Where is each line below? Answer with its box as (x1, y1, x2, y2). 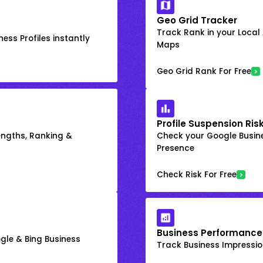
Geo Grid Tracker (157, 14, 238, 26)
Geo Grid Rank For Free (157, 65, 252, 77)
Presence (157, 142, 195, 154)
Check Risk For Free (157, 168, 237, 180)
